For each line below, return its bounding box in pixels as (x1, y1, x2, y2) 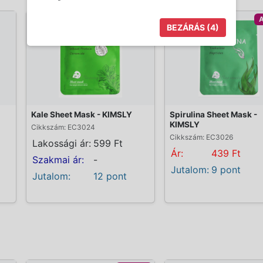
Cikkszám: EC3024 (31, 122, 95, 131)
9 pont (211, 163, 241, 176)
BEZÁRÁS (167, 22, 205, 32)
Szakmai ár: (32, 153, 84, 166)
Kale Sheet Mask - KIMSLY (31, 109, 132, 119)
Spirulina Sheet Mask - (170, 109, 257, 119)
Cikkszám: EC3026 (170, 132, 233, 141)
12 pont (93, 170, 127, 182)
